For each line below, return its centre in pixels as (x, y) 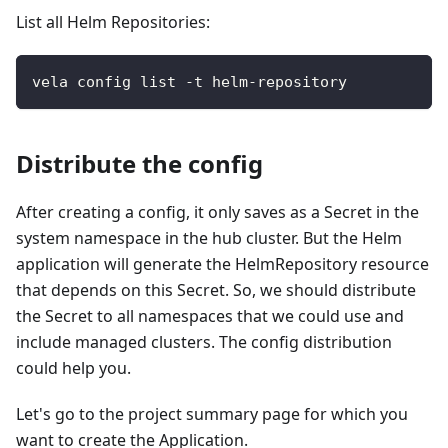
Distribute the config (139, 164)
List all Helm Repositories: (113, 22)
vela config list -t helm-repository (189, 82)
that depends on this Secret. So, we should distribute (216, 290)
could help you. (73, 368)
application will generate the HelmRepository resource (222, 264)
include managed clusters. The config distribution (204, 342)
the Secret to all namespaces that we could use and (210, 316)
